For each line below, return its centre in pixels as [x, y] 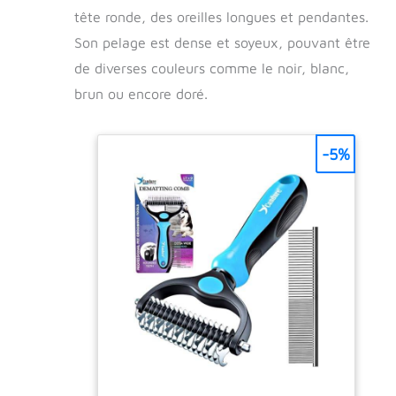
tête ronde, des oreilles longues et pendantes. [221, 16]
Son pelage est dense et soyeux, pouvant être [222, 42]
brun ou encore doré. [141, 93]
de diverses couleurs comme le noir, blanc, [212, 68]
